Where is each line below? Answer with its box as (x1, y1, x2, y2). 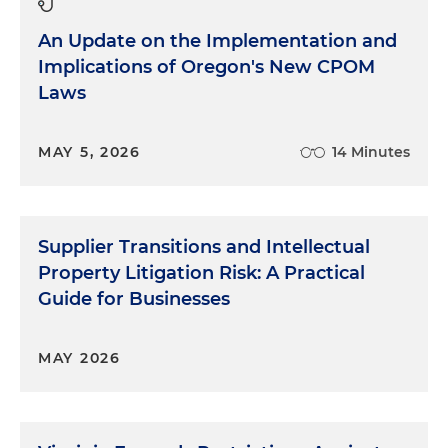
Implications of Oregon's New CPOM (38, 55, 375, 78)
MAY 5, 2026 (38, 142, 141, 161)
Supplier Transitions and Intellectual (38, 235, 370, 258)
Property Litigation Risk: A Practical (38, 261, 365, 284)
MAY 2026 (38, 348, 121, 367)
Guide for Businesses (38, 287, 230, 310)
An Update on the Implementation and (38, 29, 397, 52)
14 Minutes (332, 142, 410, 161)
